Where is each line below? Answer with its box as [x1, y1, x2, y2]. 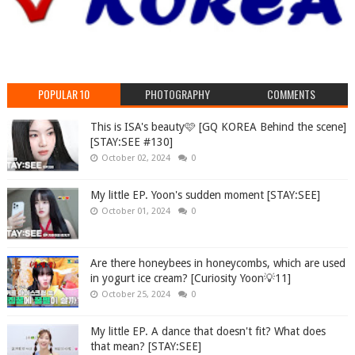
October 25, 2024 [101, 289, 170, 300]
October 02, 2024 [101, 153, 170, 164]
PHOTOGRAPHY [144, 86, 210, 103]
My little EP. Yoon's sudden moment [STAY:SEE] [90, 189, 320, 202]
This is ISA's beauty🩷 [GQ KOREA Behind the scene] [90, 120, 346, 134]
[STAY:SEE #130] [90, 136, 173, 149]
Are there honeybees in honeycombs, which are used [90, 257, 345, 270]
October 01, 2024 [101, 206, 170, 217]
